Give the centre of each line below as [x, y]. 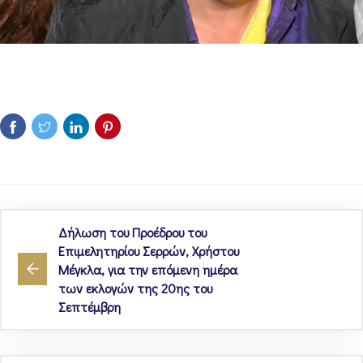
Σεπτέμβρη [90, 306]
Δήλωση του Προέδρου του [132, 232]
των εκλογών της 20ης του [135, 288]
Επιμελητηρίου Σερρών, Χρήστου [149, 250]
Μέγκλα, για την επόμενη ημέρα [148, 269]
